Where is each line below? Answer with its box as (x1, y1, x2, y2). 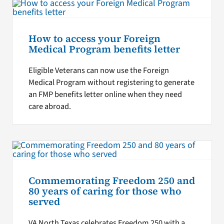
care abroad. (28, 100, 71, 112)
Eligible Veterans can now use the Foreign (28, 64, 169, 76)
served (28, 194, 60, 208)
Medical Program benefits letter (28, 42, 180, 56)
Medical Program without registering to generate (28, 76, 194, 88)
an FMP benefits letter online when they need (28, 88, 182, 100)
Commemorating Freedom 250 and (28, 173, 195, 187)
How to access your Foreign (28, 32, 160, 46)
